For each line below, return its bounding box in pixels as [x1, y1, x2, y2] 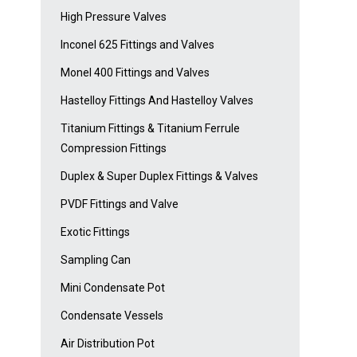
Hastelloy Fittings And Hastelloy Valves [61, 94, 253, 107]
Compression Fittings [61, 142, 167, 155]
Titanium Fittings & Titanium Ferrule [61, 122, 240, 135]
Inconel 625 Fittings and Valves [61, 38, 214, 51]
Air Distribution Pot [61, 337, 155, 350]
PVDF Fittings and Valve [61, 198, 178, 210]
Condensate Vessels [61, 309, 163, 322]
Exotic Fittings [61, 226, 130, 238]
